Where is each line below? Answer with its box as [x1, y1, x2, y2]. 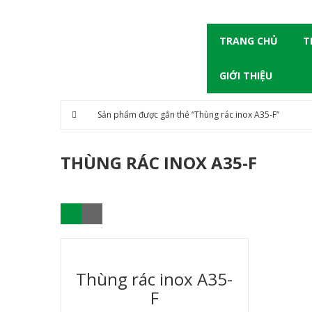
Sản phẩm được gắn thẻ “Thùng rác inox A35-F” [97, 109, 279, 120]
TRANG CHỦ [219, 34, 278, 47]
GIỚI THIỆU [219, 69, 272, 82]
